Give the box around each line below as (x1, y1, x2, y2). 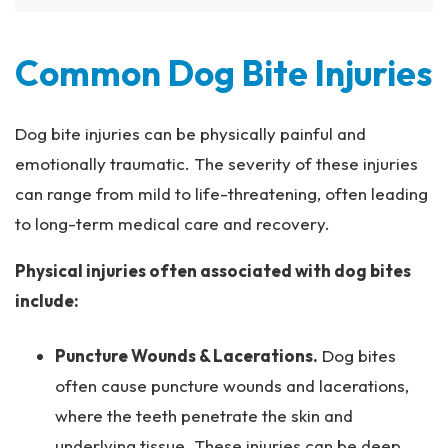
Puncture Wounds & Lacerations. (55, 345, 318, 366)
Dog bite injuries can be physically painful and (15, 123, 366, 144)
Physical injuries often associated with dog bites (15, 260, 411, 281)
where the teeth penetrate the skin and (55, 405, 353, 426)
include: (15, 290, 79, 311)
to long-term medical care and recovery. (15, 213, 330, 234)
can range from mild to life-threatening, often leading (15, 183, 428, 204)
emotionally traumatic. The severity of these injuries (15, 153, 418, 174)
